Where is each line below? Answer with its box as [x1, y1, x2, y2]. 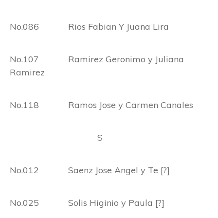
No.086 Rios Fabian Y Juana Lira [10, 21, 169, 33]
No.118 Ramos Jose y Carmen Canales [10, 99, 193, 111]
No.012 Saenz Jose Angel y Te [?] [10, 164, 170, 176]
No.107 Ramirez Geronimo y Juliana [10, 54, 184, 65]
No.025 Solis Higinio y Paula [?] [10, 197, 164, 209]
